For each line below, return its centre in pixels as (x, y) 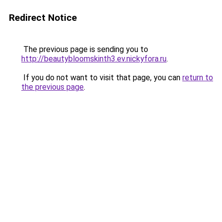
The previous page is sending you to (85, 49)
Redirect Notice (43, 18)
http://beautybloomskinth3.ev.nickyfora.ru (94, 59)
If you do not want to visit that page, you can (102, 78)
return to (198, 78)
